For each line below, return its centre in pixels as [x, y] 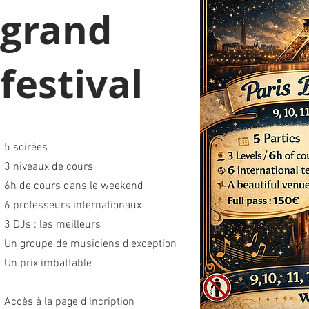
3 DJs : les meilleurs [52, 225]
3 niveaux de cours [49, 167]
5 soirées [26, 148]
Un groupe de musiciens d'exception [90, 244]
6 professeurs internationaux [73, 206]
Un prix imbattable [48, 263]
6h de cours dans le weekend [74, 186]
